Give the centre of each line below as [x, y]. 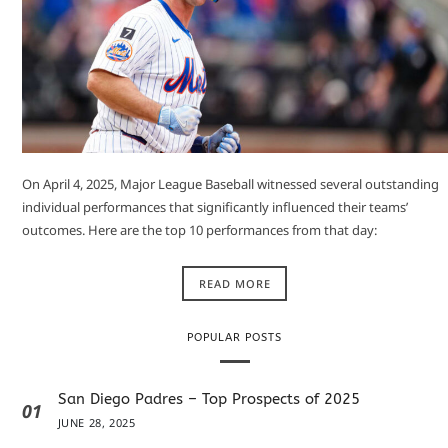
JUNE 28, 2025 [96, 423]
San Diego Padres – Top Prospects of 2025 [208, 399]
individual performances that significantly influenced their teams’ [214, 206]
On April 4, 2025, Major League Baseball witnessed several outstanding [230, 183]
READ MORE [234, 284]
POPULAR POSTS [235, 338]
